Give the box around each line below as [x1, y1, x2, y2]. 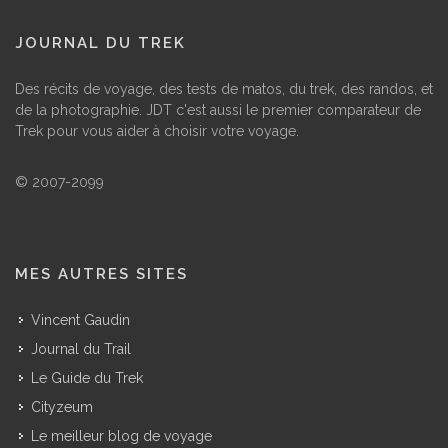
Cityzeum [31, 398, 93, 415]
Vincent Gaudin [31, 311, 130, 328]
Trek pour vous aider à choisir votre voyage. [15, 122, 299, 139]
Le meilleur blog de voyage [31, 427, 212, 444]
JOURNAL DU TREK [15, 33, 186, 52]
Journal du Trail [31, 340, 131, 357]
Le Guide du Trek [31, 369, 143, 386]
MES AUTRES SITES [15, 264, 188, 283]
